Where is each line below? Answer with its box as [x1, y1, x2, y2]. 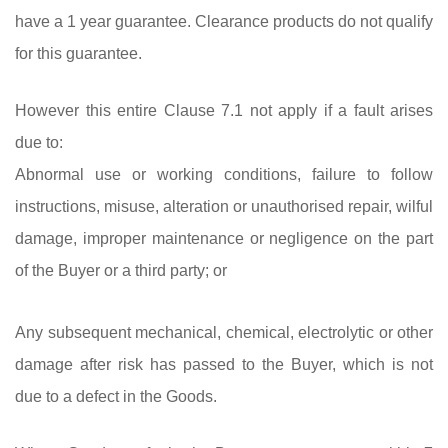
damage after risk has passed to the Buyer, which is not [15, 355, 433, 373]
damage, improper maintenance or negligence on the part [15, 229, 433, 247]
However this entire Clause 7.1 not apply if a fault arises [15, 101, 433, 119]
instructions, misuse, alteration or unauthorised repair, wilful [15, 197, 433, 215]
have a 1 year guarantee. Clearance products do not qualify [15, 12, 433, 30]
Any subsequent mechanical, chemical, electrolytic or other [15, 323, 433, 341]
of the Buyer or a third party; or [15, 261, 227, 279]
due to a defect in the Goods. [15, 387, 217, 405]
